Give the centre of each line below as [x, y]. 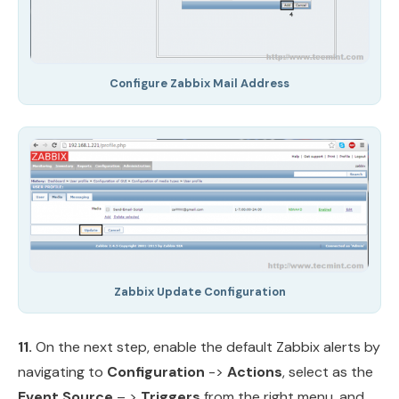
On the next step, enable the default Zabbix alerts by [206, 346]
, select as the [328, 371]
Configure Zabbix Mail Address [199, 84]
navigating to [62, 371]
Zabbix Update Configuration [199, 291]
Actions [255, 371]
